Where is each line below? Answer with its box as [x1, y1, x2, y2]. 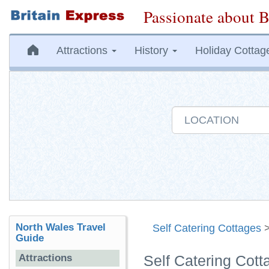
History [134, 44, 171, 56]
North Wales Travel [16, 222, 106, 233]
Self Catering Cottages [153, 222, 261, 234]
